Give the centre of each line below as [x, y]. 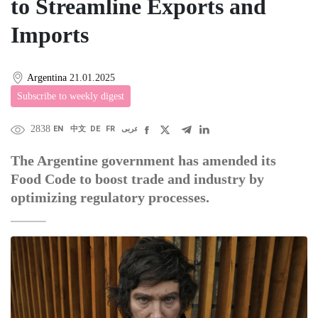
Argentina [47, 77]
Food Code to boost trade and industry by [137, 179]
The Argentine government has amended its [143, 161]
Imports [50, 34]
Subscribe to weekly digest [71, 97]
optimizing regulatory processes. [110, 198]
